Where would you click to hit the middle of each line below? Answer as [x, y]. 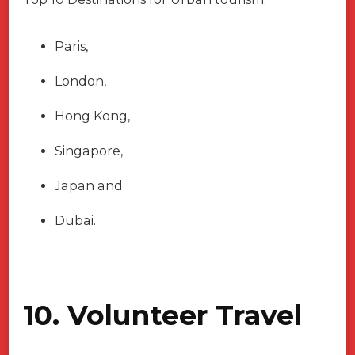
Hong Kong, [92, 116]
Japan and [89, 185]
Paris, [71, 46]
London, [80, 81]
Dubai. [75, 220]
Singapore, [89, 151]
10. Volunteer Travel [162, 315]
